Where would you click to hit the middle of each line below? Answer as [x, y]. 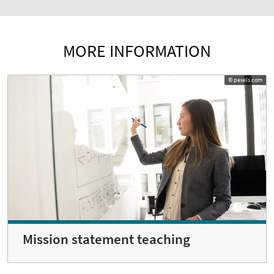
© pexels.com [245, 80]
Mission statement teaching [106, 239]
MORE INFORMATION [137, 50]
